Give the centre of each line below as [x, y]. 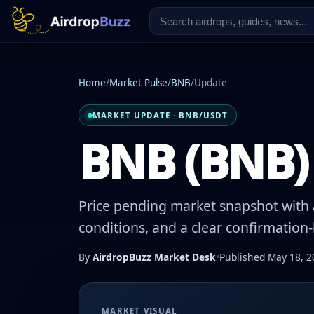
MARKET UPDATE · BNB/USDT [160, 115]
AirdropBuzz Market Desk [154, 257]
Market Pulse [138, 83]
